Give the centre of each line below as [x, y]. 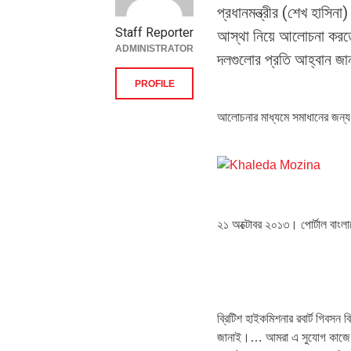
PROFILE [154, 84]
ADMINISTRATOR [154, 49]
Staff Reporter [154, 33]
